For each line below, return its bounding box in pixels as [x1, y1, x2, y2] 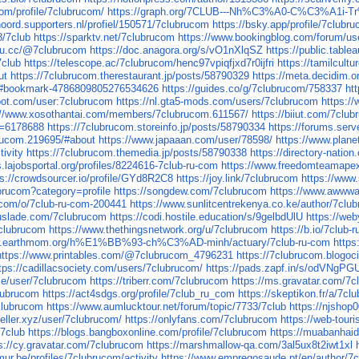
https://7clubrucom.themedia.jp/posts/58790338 [26, 147, 248, 159]
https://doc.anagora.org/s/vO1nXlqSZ [90, 44, 264, 57]
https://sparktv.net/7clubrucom [34, 31, 175, 44]
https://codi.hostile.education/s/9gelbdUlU [110, 211, 304, 224]
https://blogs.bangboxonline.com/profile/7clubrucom [28, 326, 268, 339]
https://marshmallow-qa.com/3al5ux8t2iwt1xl [147, 339, 353, 352]
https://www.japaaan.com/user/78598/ [99, 134, 273, 147]
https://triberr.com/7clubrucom [90, 275, 229, 288]
